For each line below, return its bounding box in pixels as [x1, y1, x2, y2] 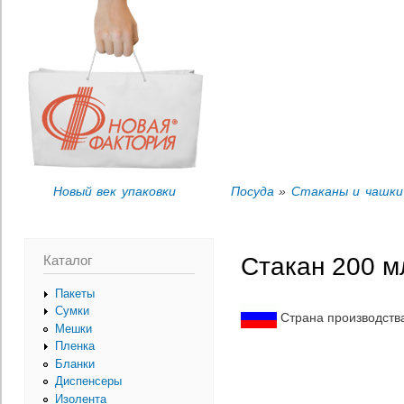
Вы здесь [24, 17, 86, 32]
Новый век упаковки [53, 184, 176, 198]
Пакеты [54, 286, 95, 300]
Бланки [54, 356, 95, 371]
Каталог [43, 252, 92, 268]
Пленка [54, 339, 95, 353]
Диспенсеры [54, 374, 122, 389]
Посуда [231, 184, 274, 198]
